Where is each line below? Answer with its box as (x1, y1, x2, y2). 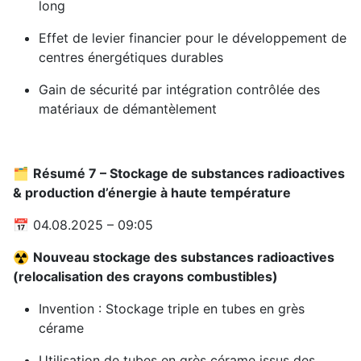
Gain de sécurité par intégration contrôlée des (39, 81, 320, 98)
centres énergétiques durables (39, 49, 223, 66)
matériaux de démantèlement (39, 101, 217, 118)
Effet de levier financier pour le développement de (39, 30, 346, 47)
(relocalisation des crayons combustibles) (13, 268, 278, 285)
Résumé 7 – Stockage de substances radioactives (33, 165, 345, 182)
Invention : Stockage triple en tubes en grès (39, 301, 305, 317)
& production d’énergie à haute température (13, 185, 291, 201)
